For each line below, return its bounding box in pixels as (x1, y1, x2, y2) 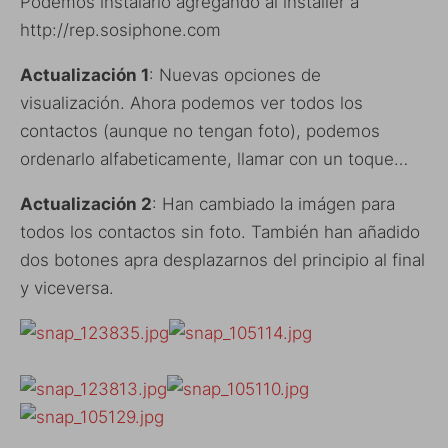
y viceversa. (20, 277, 114, 298)
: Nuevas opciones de (149, 64, 321, 85)
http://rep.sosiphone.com (20, 19, 221, 40)
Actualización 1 (20, 64, 149, 85)
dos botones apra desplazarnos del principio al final (20, 249, 425, 270)
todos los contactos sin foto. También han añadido (20, 221, 420, 242)
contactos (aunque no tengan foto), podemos (20, 120, 380, 141)
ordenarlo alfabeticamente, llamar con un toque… (20, 148, 408, 169)
